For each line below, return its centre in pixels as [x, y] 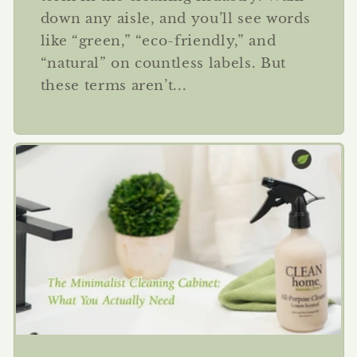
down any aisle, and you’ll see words [175, 18]
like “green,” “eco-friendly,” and [158, 40]
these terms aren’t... [114, 85]
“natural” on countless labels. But [163, 63]
